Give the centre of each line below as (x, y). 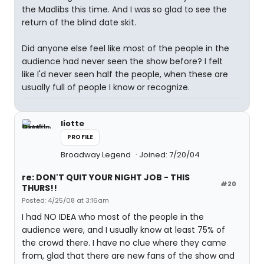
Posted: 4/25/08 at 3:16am (65, 200)
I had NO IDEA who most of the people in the (113, 217)
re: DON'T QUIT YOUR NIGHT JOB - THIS (106, 177)
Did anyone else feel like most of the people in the (126, 48)
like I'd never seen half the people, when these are (125, 74)
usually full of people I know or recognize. (106, 87)
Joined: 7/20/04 (169, 155)
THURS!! (39, 188)
